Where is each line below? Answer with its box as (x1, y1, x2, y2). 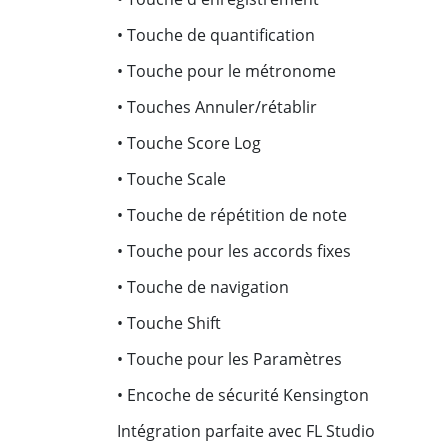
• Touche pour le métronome (117, 60, 336, 82)
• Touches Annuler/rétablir (117, 96, 317, 118)
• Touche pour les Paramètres (117, 348, 342, 370)
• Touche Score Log (117, 132, 261, 154)
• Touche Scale (117, 168, 226, 190)
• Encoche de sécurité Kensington (117, 384, 369, 406)
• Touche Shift (117, 312, 221, 334)
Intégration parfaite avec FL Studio (117, 420, 375, 442)
